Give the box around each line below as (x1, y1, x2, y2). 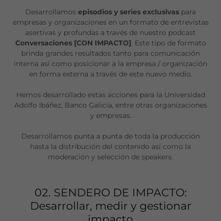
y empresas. (90, 111, 131, 120)
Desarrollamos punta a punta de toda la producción (21, 132, 200, 141)
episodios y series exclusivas (78, 7, 179, 17)
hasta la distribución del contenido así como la (30, 142, 191, 151)
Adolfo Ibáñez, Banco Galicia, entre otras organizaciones (14, 101, 207, 110)
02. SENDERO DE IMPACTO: (34, 186, 187, 200)
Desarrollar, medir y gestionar (30, 199, 191, 213)
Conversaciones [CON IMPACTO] (15, 38, 131, 48)
